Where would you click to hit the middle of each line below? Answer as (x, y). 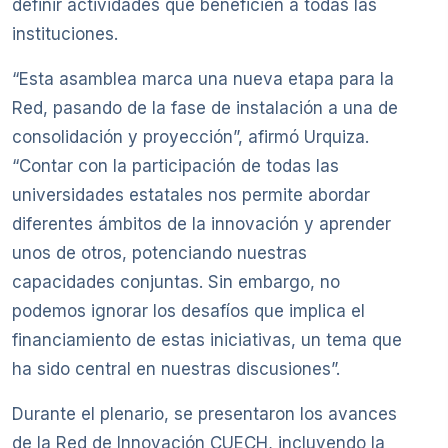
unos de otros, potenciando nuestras (159, 253)
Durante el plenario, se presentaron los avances (204, 414)
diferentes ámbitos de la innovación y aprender (201, 224)
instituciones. (65, 34)
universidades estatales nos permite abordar (191, 195)
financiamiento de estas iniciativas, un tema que (207, 340)
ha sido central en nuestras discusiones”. (176, 369)
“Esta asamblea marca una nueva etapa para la (203, 79)
